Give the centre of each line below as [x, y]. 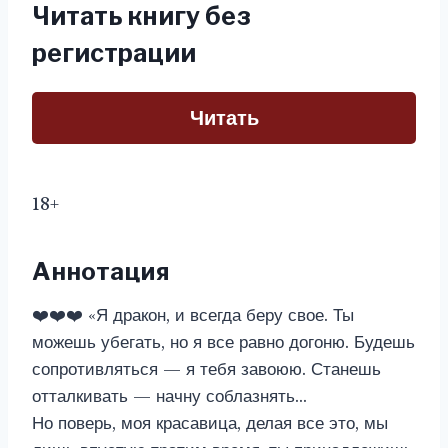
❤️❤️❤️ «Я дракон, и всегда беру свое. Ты [193, 315]
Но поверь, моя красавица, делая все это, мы [210, 423]
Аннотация [101, 271]
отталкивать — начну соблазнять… [169, 396]
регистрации [114, 53]
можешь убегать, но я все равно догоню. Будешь [223, 342]
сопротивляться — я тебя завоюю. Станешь [206, 369]
